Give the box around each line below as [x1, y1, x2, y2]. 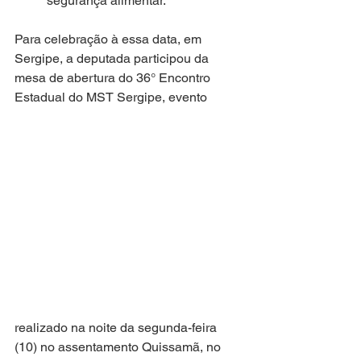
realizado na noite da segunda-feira [15, 319, 220, 335]
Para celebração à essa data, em [15, 31, 205, 47]
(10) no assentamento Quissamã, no [15, 338, 224, 355]
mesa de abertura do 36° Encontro [15, 69, 214, 85]
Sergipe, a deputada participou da [15, 50, 212, 66]
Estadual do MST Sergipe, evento [15, 89, 210, 105]
